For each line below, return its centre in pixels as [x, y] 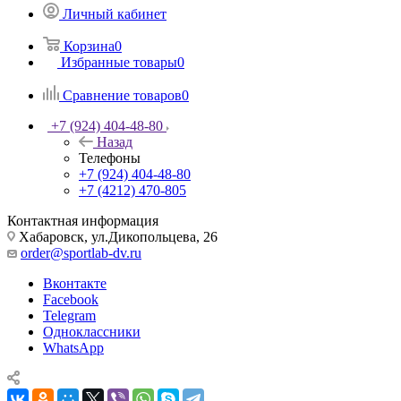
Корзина [89, 46]
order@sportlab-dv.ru [81, 252]
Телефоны [110, 158]
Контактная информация [83, 220]
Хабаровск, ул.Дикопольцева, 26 [116, 236]
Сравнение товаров [122, 95]
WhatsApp [73, 347]
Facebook [71, 299]
